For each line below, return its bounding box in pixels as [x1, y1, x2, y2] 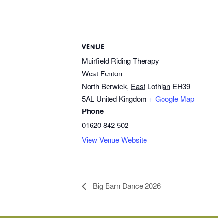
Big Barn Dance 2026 [91, 181, 161, 191]
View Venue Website [82, 134, 147, 145]
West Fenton [82, 68, 122, 79]
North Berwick [82, 81, 127, 91]
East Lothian [131, 81, 170, 91]
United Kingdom [96, 93, 147, 104]
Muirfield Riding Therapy [82, 55, 159, 66]
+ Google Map [149, 93, 194, 104]
